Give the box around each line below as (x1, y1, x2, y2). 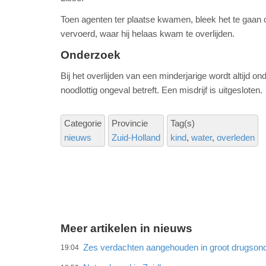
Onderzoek (61, 49, 121, 62)
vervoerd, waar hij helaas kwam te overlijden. (61, 28, 235, 39)
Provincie (112, 118, 148, 129)
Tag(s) (170, 118, 195, 129)
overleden (217, 132, 255, 143)
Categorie (64, 118, 102, 129)
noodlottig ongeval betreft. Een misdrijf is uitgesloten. (61, 85, 262, 96)
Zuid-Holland (112, 132, 160, 143)
